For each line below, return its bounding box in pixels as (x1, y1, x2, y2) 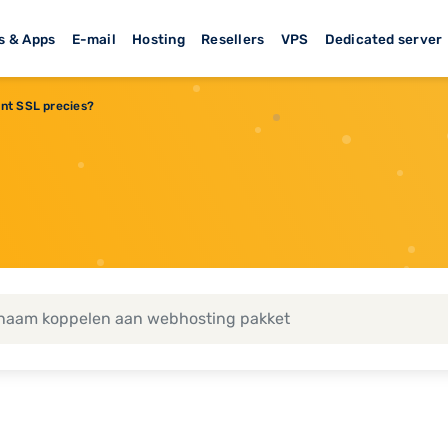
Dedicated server (324, 30, 443, 47)
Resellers (201, 30, 265, 47)
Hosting (132, 30, 185, 47)
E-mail (71, 30, 116, 47)
